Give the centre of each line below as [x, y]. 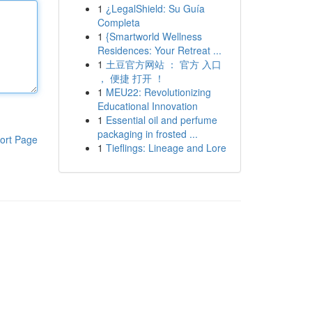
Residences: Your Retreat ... [159, 50]
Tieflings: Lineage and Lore [166, 148]
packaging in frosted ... [147, 134]
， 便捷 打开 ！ [131, 78]
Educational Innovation [147, 106]
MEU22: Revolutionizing [158, 92]
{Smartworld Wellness [154, 36]
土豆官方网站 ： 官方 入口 [163, 64]
